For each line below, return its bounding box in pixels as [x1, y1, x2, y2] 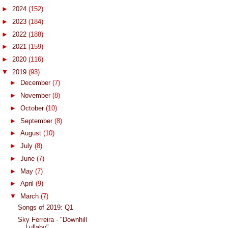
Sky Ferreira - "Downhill [18, 216, 88, 224]
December [20, 79, 52, 87]
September [20, 117, 54, 125]
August [20, 129, 43, 137]
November [20, 92, 52, 100]
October [20, 104, 46, 112]
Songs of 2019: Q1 [18, 203, 74, 211]
